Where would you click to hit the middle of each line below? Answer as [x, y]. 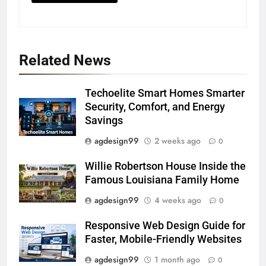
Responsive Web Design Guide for [165, 225]
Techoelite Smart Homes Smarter [165, 93]
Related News [65, 60]
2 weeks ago [178, 140]
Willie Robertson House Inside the [165, 166]
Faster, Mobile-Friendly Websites [163, 239]
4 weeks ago [178, 200]
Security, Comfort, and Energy [155, 107]
